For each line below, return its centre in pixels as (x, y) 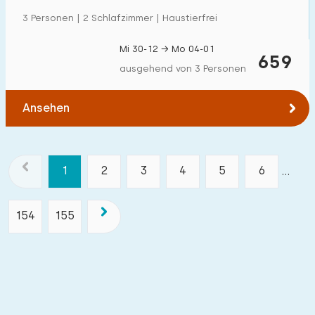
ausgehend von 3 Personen (183, 69)
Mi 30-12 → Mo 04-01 (167, 49)
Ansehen (46, 108)
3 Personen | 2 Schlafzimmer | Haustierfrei (120, 18)
